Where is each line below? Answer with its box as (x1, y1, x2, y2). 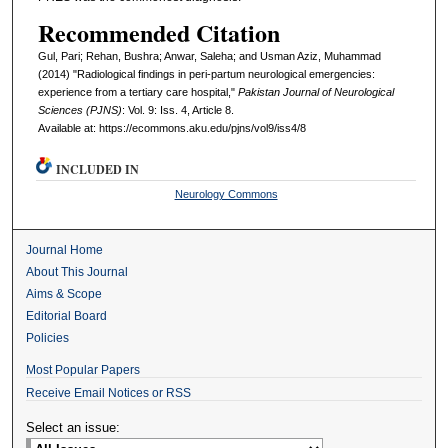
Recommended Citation (37, 14, 280, 50)
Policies (26, 331, 70, 346)
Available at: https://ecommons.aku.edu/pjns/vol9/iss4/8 (37, 121, 306, 134)
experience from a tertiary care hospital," (37, 85, 238, 98)
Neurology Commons (174, 188, 278, 201)
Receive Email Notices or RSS (26, 386, 192, 401)
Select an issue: (26, 420, 121, 436)
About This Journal (26, 265, 129, 280)
